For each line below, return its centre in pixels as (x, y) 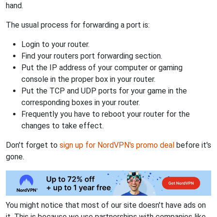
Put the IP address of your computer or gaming (102, 67)
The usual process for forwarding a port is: (78, 25)
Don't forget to (33, 145)
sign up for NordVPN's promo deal (117, 145)
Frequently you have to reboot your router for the (106, 114)
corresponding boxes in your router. (81, 102)
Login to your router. (55, 44)
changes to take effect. (62, 125)
